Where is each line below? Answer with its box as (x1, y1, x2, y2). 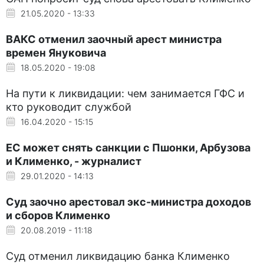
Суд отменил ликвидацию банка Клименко (6, 249, 230, 262)
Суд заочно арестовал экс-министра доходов (6, 195, 251, 208)
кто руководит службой (6, 100, 131, 113)
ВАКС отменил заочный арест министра (6, 32, 222, 45)
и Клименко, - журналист (6, 154, 141, 167)
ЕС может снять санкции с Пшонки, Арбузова (6, 141, 250, 154)
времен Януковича (6, 46, 106, 59)
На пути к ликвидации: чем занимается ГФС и (6, 87, 245, 100)
